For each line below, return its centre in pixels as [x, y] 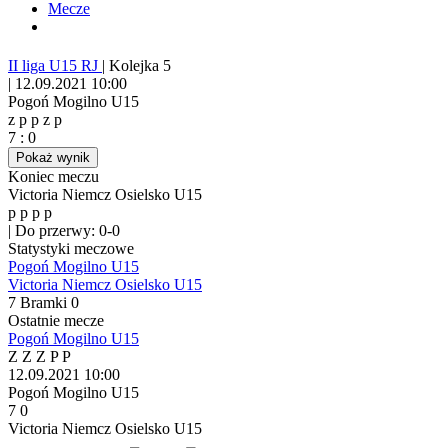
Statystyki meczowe [71, 249]
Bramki [43, 303]
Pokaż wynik [53, 158]
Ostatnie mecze [56, 321]
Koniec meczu [53, 177]
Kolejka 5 [140, 66]
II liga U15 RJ [55, 66]
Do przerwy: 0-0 [67, 231]
